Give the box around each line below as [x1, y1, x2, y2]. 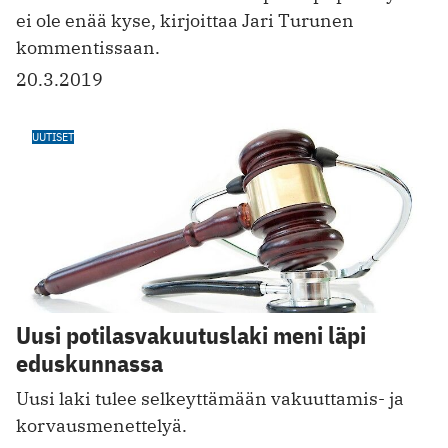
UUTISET [32, 128, 74, 144]
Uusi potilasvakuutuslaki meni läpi [16, 319, 366, 352]
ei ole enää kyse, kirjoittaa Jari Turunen [16, 8, 354, 32]
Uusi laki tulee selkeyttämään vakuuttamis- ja [16, 387, 404, 411]
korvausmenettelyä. [16, 414, 187, 438]
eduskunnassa [16, 347, 163, 380]
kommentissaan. [16, 35, 160, 59]
